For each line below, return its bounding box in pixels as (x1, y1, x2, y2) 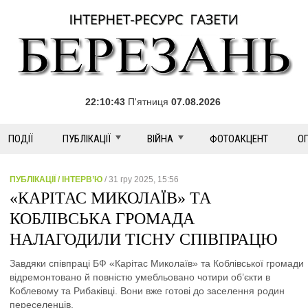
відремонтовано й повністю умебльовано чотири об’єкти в (10, 272, 270, 283)
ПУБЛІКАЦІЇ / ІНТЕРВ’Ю (10, 175, 102, 184)
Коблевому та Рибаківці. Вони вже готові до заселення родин (10, 285, 285, 296)
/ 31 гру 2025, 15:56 (102, 175, 179, 184)
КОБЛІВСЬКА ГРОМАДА (10, 210, 195, 228)
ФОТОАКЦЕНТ (210, 133, 268, 145)
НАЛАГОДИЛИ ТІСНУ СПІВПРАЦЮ (10, 230, 278, 248)
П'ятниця (125, 96, 171, 107)
